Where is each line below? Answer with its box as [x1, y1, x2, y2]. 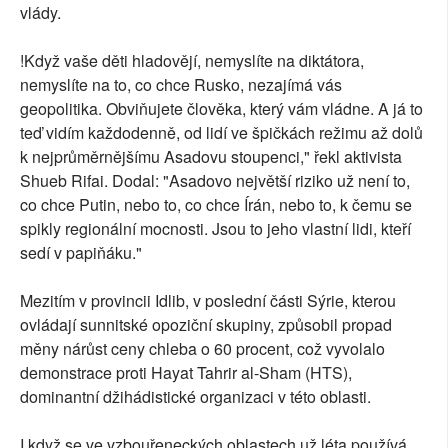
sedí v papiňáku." [20, 241, 142, 265]
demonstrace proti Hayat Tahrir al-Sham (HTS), [20, 361, 352, 385]
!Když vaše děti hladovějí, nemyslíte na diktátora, [20, 49, 364, 73]
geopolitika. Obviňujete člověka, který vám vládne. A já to [20, 97, 423, 121]
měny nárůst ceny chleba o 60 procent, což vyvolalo [20, 337, 385, 361]
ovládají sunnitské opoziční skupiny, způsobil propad [20, 313, 392, 337]
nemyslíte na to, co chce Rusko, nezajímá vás [20, 73, 342, 97]
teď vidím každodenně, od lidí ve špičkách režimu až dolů [20, 121, 423, 145]
